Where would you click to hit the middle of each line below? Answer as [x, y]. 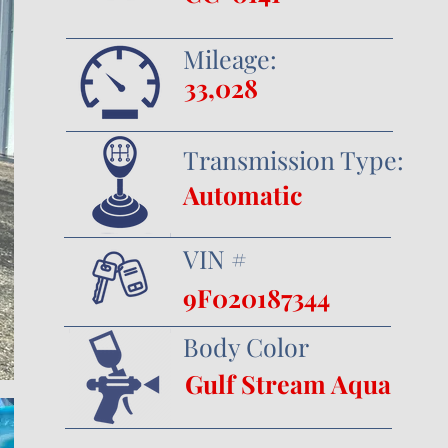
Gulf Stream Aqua [288, 383]
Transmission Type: [293, 159]
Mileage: [230, 58]
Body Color [246, 346]
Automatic [242, 194]
